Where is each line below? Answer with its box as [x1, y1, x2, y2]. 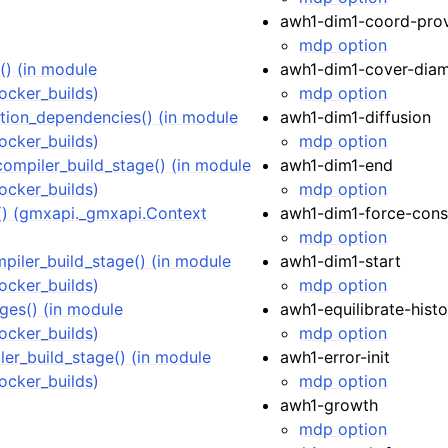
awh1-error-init [280, 347, 391, 367]
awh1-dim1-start [280, 251, 402, 271]
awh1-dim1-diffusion [280, 107, 432, 127]
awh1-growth [280, 395, 379, 415]
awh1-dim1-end [280, 155, 394, 175]
